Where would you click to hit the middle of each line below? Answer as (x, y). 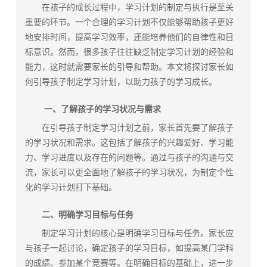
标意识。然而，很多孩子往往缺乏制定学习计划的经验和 (130, 52)
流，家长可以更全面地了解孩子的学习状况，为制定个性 (130, 173)
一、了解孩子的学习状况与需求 (93, 109)
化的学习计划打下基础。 (71, 187)
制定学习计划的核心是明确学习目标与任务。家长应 (130, 233)
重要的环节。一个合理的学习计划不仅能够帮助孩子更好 (130, 22)
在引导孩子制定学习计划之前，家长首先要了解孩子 (130, 128)
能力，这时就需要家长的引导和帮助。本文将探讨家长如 (130, 67)
